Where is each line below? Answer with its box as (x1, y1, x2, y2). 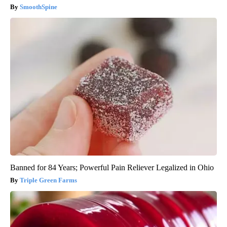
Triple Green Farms (20, 176, 77, 184)
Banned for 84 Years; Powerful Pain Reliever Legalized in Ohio (10, 163, 214, 172)
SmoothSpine (20, 3, 57, 11)
